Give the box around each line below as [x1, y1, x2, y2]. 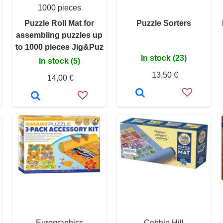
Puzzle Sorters [136, 18, 191, 27]
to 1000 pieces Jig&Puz [15, 42, 104, 51]
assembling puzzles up [16, 30, 103, 39]
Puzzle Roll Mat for [24, 18, 94, 27]
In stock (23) [141, 53, 187, 62]
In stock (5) [38, 56, 80, 65]
